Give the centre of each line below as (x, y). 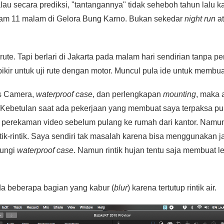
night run (200, 19)
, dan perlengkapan (128, 94)
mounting (179, 94)
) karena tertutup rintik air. (172, 187)
